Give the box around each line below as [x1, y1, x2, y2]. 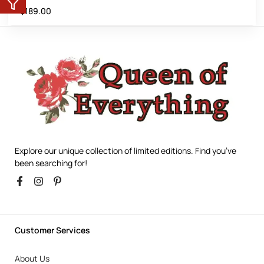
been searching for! [15, 157, 87, 169]
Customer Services [15, 225, 90, 236]
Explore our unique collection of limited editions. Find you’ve [15, 145, 236, 157]
